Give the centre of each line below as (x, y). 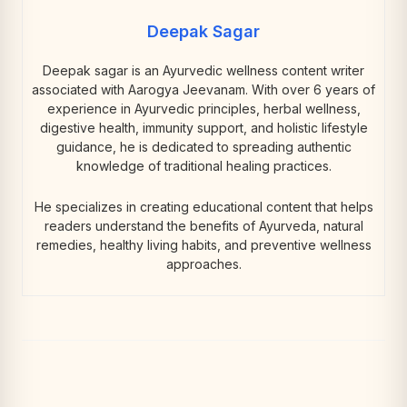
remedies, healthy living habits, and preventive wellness (203, 244)
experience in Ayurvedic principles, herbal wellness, (203, 108)
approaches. (203, 263)
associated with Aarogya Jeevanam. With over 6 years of (203, 89)
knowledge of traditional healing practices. (203, 165)
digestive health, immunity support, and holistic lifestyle (203, 127)
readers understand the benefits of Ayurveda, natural (203, 225)
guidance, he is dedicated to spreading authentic (203, 146)
